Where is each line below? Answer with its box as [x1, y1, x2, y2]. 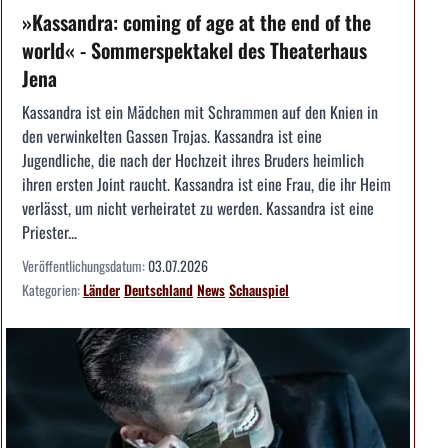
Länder [83, 278, 120, 300]
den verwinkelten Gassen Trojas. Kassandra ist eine [22, 123, 322, 148]
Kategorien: [22, 278, 83, 300]
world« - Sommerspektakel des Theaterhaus [22, 34, 367, 65]
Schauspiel [229, 278, 289, 300]
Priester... [22, 219, 77, 244]
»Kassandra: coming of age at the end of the [22, 6, 371, 37]
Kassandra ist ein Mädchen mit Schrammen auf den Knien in [22, 99, 378, 124]
